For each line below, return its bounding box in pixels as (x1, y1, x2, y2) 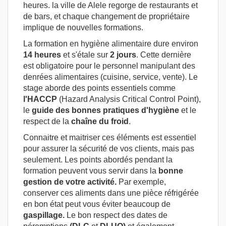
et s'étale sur (61, 50, 108, 59)
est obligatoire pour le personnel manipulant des (23, 61, 195, 70)
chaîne (71, 117, 97, 126)
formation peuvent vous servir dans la (23, 166, 158, 175)
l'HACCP (23, 94, 57, 103)
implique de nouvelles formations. (23, 23, 143, 32)
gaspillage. (23, 210, 65, 219)
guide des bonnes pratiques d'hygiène (30, 105, 179, 115)
